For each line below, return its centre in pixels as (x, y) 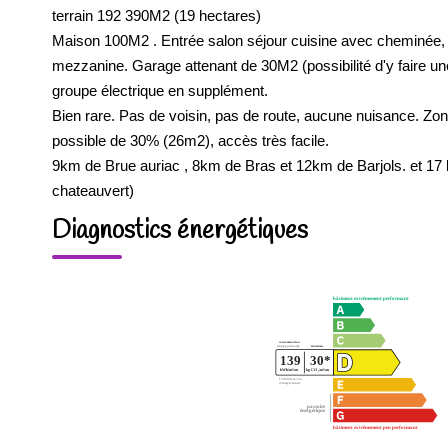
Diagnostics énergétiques (180, 231)
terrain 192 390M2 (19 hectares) (156, 15)
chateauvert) (93, 190)
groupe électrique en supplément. (160, 90)
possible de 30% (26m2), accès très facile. (190, 140)
